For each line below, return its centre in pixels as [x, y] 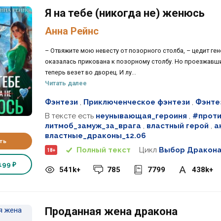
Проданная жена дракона [111, 211]
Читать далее [66, 83]
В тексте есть [70, 116]
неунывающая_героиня [141, 116]
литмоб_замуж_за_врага [93, 126]
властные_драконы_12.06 [95, 136]
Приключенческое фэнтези [136, 102]
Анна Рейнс [72, 31]
